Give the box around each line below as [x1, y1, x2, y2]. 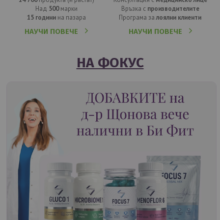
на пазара [55, 13, 86, 22]
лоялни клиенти [156, 13, 202, 22]
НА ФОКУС [76, 55, 144, 71]
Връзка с [121, 4, 147, 13]
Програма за [119, 13, 157, 22]
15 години [27, 13, 56, 22]
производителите [147, 4, 199, 13]
